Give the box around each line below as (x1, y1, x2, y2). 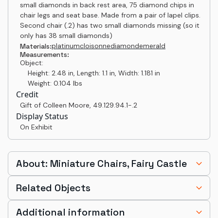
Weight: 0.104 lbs (20, 79, 82, 88)
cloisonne (80, 41, 110, 50)
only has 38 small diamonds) (20, 31, 112, 40)
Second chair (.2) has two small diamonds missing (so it (20, 21, 200, 30)
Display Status (16, 111, 68, 122)
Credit (16, 89, 38, 100)
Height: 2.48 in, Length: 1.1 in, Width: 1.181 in (20, 69, 160, 77)
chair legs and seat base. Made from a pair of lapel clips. (20, 11, 200, 19)
